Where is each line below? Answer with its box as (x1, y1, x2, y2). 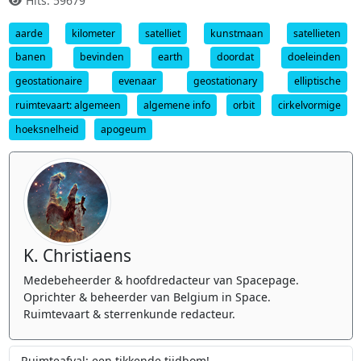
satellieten (293, 26, 341, 40)
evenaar (118, 74, 157, 89)
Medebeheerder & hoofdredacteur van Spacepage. (23, 272, 299, 288)
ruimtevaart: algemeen (15, 98, 121, 112)
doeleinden (287, 50, 341, 64)
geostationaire (15, 74, 82, 89)
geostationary (193, 74, 257, 89)
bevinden (79, 50, 124, 64)
